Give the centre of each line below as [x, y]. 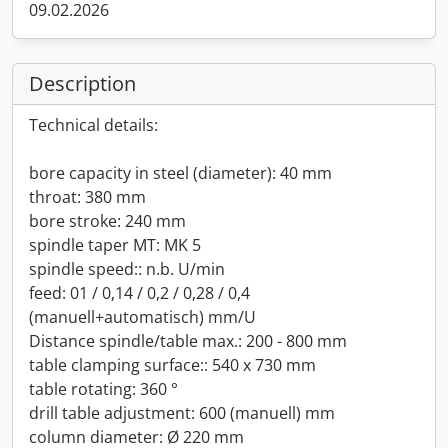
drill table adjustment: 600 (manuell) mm [182, 413]
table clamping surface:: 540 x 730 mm [172, 365]
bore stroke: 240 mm [107, 221]
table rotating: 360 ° [103, 389]
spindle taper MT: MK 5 [115, 245]
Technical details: [93, 125]
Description [82, 83]
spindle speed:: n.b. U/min [127, 269]
